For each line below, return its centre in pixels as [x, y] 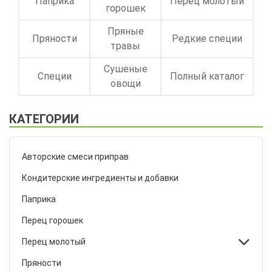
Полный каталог [207, 76]
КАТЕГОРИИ [44, 119]
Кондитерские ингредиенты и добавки [100, 178]
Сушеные [125, 69]
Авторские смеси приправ [75, 156]
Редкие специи [207, 39]
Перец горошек [53, 220]
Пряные [125, 32]
